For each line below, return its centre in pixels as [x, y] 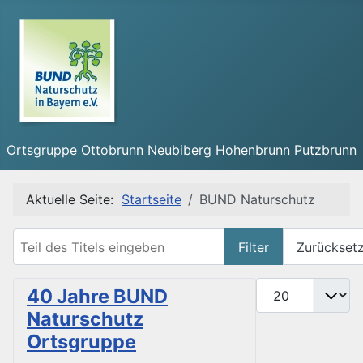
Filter [254, 247]
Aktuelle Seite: [74, 199]
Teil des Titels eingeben [84, 237]
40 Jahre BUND [97, 297]
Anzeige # [286, 287]
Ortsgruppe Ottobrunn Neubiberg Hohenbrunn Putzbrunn [181, 150]
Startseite [152, 199]
